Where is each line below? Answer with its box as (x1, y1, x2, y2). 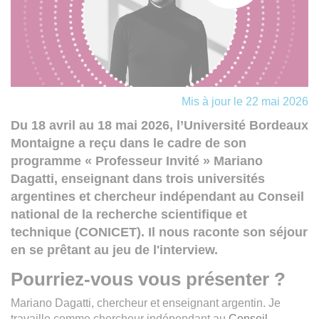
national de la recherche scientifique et (11, 206, 247, 221)
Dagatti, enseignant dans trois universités (11, 171, 265, 186)
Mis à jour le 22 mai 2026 (182, 95, 308, 108)
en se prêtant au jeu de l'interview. (11, 242, 218, 257)
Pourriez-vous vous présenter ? (11, 268, 286, 290)
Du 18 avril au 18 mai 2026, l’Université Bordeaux (11, 117, 308, 132)
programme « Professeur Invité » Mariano (11, 153, 263, 168)
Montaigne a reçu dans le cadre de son (11, 135, 246, 150)
